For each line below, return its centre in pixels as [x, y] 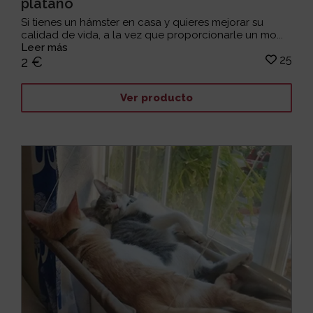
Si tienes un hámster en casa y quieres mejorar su [143, 22]
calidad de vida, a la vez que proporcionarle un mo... [152, 35]
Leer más [45, 47]
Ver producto [156, 98]
